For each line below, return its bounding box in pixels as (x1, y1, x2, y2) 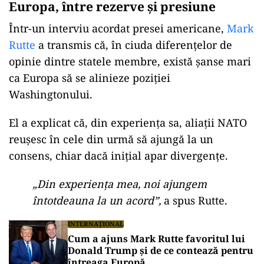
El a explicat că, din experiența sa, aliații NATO (9, 115, 247, 130)
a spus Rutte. (161, 193, 227, 207)
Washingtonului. (9, 87, 93, 101)
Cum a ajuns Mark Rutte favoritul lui (68, 232, 245, 245)
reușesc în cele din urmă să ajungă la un (9, 132, 213, 146)
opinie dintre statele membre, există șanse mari (9, 54, 251, 68)
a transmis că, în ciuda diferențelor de (35, 38, 232, 52)
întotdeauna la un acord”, (32, 193, 161, 207)
